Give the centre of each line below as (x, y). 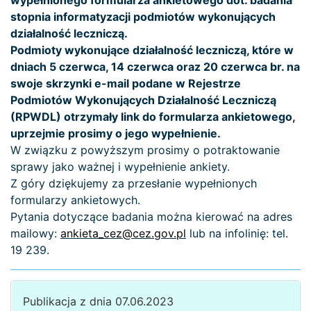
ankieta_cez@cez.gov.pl (123, 233)
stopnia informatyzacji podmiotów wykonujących (143, 16)
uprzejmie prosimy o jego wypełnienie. (116, 133)
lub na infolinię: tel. (237, 233)
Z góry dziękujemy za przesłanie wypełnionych (134, 183)
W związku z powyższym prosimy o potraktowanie (145, 150)
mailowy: (35, 233)
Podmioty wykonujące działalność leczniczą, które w (152, 50)
